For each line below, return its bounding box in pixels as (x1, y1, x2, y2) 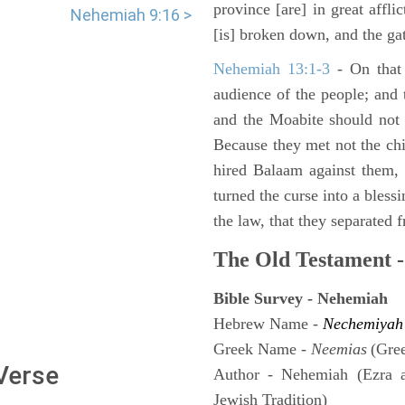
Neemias (311, 340, 367, 358)
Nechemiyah (323, 315, 403, 333)
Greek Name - (213, 340, 311, 358)
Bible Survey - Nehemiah (213, 289, 388, 307)
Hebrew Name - (213, 315, 323, 333)
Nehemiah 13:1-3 (213, 60, 330, 78)
